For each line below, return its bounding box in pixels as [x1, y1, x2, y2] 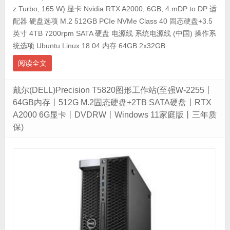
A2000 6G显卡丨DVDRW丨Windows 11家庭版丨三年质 [12, 110, 217, 120]
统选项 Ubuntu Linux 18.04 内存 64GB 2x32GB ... [12, 42, 174, 50]
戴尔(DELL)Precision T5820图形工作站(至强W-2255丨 [12, 86, 213, 95]
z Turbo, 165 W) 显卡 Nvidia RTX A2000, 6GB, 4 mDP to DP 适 [12, 5, 217, 13]
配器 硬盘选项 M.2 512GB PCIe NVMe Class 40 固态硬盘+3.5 [12, 17, 213, 26]
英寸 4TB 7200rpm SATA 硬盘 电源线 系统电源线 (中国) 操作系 [12, 29, 216, 38]
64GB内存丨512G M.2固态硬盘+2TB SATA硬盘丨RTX [12, 98, 212, 107]
